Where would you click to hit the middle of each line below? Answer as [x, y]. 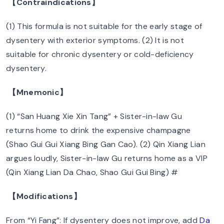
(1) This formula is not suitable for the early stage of [104, 26]
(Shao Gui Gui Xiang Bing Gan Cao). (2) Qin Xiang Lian [106, 144]
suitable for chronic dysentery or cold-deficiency [100, 54]
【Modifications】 [45, 196]
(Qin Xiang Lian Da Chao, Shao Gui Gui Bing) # [92, 172]
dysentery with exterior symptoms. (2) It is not [95, 40]
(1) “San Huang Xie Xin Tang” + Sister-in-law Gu [94, 116]
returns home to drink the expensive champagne [98, 130]
